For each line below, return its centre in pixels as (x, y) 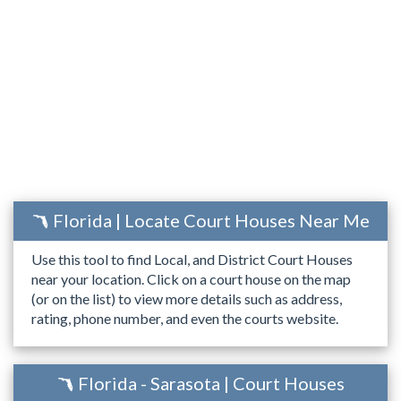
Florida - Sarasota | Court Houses (211, 384)
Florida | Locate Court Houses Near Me (211, 220)
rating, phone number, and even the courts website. (185, 318)
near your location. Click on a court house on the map (191, 278)
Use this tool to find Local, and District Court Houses (192, 259)
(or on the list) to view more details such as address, (187, 298)
